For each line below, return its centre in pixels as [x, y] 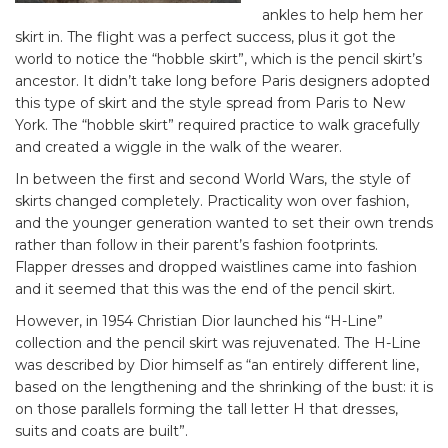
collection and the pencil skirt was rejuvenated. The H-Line [218, 343]
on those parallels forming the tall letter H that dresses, [206, 409]
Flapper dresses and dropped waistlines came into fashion [216, 267]
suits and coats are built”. [101, 431]
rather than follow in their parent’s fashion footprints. [196, 245]
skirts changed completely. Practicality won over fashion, [212, 201]
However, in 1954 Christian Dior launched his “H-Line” [199, 321]
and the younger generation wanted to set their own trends [224, 223]
